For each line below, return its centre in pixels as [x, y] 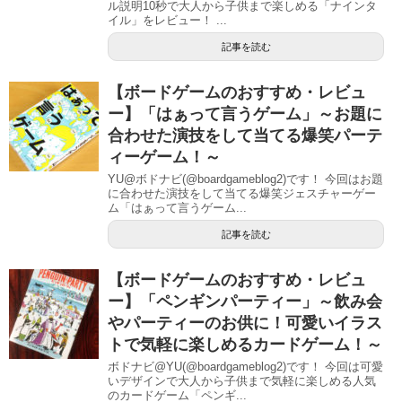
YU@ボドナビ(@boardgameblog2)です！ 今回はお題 [245, 179]
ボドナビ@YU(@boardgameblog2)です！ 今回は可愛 [245, 367]
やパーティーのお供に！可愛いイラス [245, 323]
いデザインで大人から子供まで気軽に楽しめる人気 [242, 381]
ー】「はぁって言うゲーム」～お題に [245, 114]
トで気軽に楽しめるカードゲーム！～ [245, 345]
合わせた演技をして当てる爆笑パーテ [245, 135]
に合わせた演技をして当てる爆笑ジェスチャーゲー [242, 193]
